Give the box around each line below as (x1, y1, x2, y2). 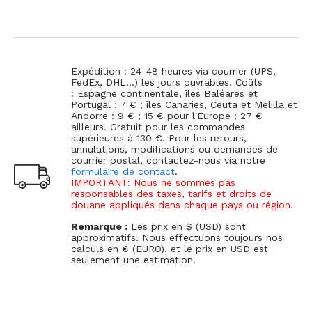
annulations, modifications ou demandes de (71, 143, 278, 155)
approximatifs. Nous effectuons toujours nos (71, 232, 283, 244)
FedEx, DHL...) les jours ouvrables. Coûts (71, 77, 263, 88)
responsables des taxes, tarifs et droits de (71, 188, 272, 200)
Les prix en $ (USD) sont (127, 221, 246, 233)
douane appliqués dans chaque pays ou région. (71, 199, 293, 211)
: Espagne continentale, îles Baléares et (71, 88, 258, 100)
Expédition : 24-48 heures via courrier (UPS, (71, 65, 276, 77)
